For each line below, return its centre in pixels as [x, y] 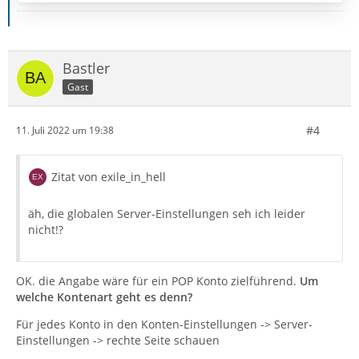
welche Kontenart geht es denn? [104, 296]
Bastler [86, 68]
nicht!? [46, 229]
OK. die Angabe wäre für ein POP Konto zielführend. [158, 280]
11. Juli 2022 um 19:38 [65, 131]
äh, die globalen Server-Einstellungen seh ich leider [167, 213]
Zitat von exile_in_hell [109, 176]
